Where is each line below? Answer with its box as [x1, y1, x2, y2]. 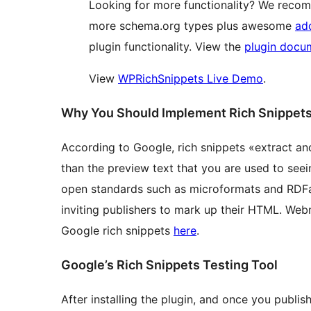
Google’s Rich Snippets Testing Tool [61, 257, 278, 272]
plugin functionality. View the [89, 40, 244, 54]
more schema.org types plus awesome [89, 19, 295, 33]
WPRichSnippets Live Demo [118, 72, 263, 86]
